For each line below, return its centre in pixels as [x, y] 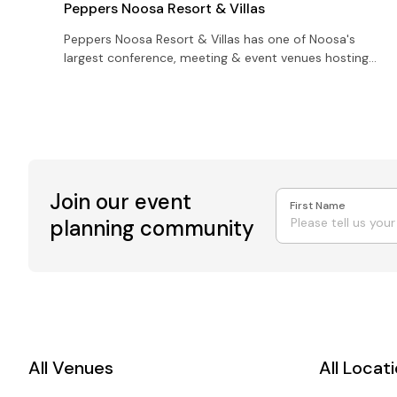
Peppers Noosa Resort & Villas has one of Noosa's [210, 39]
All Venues [71, 367]
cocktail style [103, 94]
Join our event [121, 202]
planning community [152, 229]
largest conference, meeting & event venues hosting [195, 57]
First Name [318, 206]
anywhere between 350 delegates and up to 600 [209, 76]
